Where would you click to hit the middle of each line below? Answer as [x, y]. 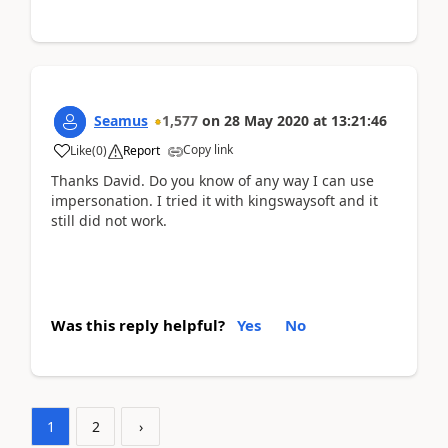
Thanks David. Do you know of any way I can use [212, 180]
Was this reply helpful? [138, 324]
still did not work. [109, 220]
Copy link [208, 149]
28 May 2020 [266, 120]
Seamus [121, 120]
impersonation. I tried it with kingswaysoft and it [214, 200]
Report [141, 150]
